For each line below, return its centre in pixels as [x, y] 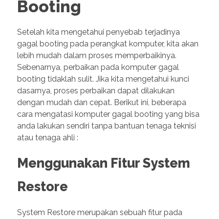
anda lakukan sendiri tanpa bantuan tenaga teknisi [107, 126]
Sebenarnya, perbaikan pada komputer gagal [98, 67]
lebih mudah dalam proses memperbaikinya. [97, 56]
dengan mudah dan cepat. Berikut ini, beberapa [102, 103]
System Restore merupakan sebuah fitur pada [100, 212]
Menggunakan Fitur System [104, 163]
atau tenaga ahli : [48, 138]
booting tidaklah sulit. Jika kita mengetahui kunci [103, 79]
